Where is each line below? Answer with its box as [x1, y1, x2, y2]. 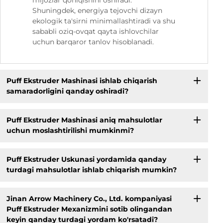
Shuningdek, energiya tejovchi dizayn [32, 5, 162, 15]
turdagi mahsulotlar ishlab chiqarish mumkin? [6, 165, 177, 175]
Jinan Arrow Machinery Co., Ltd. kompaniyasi [6, 194, 172, 204]
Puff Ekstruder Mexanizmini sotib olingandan [6, 205, 172, 214]
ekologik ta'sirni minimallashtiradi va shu [32, 16, 175, 25]
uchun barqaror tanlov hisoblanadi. [32, 37, 154, 46]
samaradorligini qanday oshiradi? [6, 87, 128, 96]
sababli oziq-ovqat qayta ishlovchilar [32, 26, 159, 36]
